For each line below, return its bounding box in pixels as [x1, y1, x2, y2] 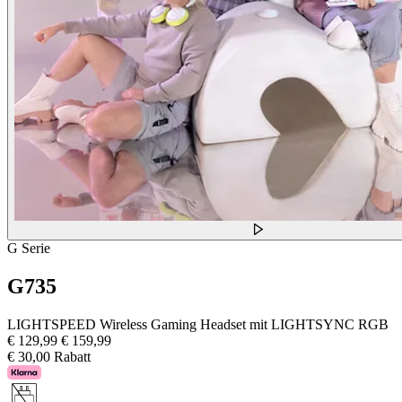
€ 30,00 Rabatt [7, 348, 91, 364]
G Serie [7, 240, 50, 257]
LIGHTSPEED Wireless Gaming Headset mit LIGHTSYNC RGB [7, 316, 389, 332]
